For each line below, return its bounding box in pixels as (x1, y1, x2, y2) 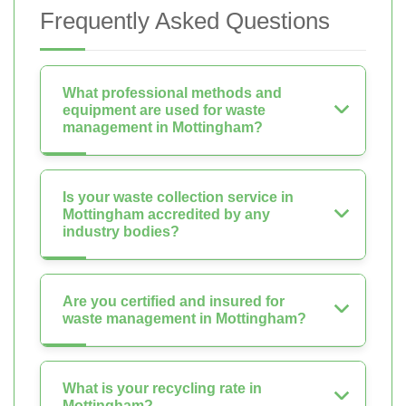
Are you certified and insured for (63, 294, 285, 310)
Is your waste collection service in (63, 189, 294, 206)
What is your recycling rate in (63, 381, 262, 397)
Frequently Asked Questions (40, 7, 330, 35)
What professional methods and (63, 85, 282, 101)
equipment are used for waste (63, 102, 266, 119)
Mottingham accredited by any (63, 207, 270, 223)
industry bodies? (63, 224, 179, 240)
